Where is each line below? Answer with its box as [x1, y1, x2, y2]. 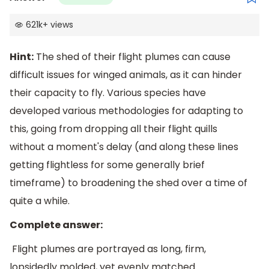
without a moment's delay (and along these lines [10, 140, 238, 154]
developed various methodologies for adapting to [10, 104, 243, 118]
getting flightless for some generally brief [10, 158, 205, 172]
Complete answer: [10, 218, 103, 232]
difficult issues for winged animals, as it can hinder [10, 68, 242, 82]
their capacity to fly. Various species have [10, 86, 206, 100]
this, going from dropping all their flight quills [10, 122, 217, 136]
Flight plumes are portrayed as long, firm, [10, 241, 206, 256]
